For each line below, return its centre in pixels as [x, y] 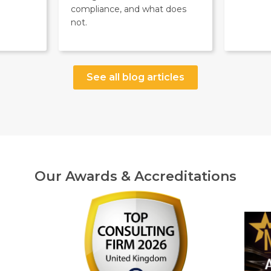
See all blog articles [135, 77]
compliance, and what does [128, 9]
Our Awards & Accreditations [135, 176]
